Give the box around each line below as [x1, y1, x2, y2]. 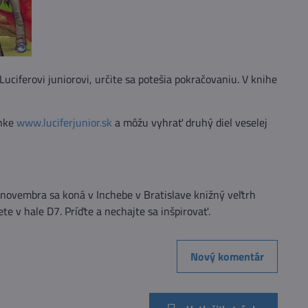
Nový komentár [190, 247, 265, 265]
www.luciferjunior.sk [16, 114, 112, 131]
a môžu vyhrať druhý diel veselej [111, 114, 267, 131]
